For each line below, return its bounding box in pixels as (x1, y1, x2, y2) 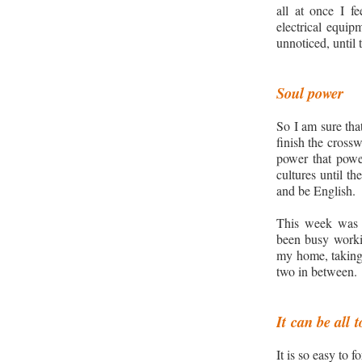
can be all (291, 310, 350, 332)
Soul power (276, 82, 343, 103)
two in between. (276, 262, 357, 280)
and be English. (276, 181, 356, 199)
